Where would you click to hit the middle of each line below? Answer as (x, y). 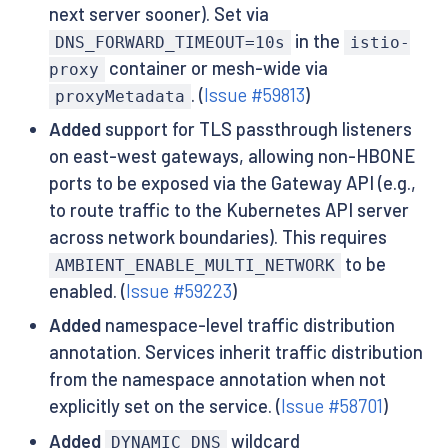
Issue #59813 (255, 94)
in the (318, 40)
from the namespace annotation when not (217, 379)
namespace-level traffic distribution (247, 325)
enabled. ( (87, 291)
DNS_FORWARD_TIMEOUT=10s (169, 42)
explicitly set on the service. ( (164, 406)
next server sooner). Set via (158, 13)
